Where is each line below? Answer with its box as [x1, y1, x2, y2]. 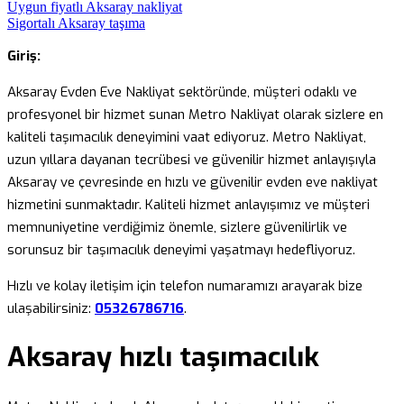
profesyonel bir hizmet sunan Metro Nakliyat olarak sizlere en [7, 105, 383, 124]
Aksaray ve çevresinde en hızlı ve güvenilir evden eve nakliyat [7, 172, 378, 191]
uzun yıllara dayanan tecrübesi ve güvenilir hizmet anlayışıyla [7, 150, 376, 169]
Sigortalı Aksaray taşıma [7, 14, 145, 31]
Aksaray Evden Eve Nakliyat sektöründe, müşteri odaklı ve [7, 82, 357, 101]
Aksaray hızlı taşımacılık [7, 339, 319, 376]
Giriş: [7, 46, 41, 65]
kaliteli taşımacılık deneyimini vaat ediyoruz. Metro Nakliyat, [7, 127, 366, 146]
